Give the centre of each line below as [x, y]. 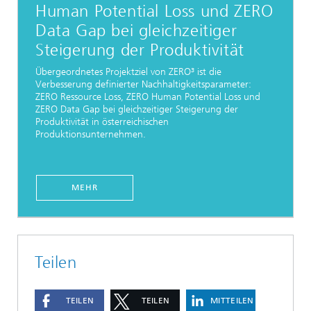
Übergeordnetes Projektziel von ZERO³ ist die [128, 72]
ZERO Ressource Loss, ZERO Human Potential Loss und [148, 96]
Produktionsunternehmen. [92, 134]
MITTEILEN [232, 301]
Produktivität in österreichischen [102, 121]
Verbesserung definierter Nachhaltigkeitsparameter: [143, 84]
